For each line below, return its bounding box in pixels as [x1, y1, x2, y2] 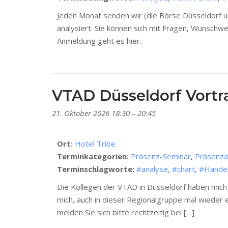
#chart [172, 164, 195, 175]
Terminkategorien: [57, 151, 129, 162]
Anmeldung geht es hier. [57, 36, 141, 46]
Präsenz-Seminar [131, 151, 191, 162]
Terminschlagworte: [57, 164, 134, 175]
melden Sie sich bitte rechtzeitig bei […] [57, 207, 194, 218]
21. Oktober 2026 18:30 [52, 108, 130, 119]
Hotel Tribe [75, 138, 116, 149]
